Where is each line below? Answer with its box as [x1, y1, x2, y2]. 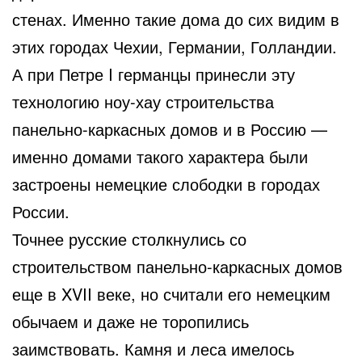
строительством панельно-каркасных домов [12, 254, 343, 278]
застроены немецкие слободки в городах [12, 171, 320, 196]
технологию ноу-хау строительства [12, 89, 274, 113]
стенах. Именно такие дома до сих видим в [12, 6, 339, 31]
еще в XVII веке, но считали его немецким [12, 281, 330, 305]
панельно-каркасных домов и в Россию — [12, 116, 327, 141]
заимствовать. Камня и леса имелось [12, 336, 294, 360]
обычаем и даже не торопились [12, 309, 249, 333]
